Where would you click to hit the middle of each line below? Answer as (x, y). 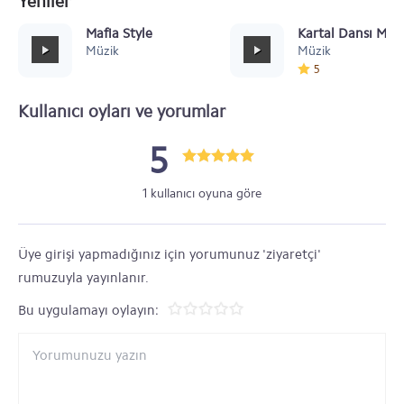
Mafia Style (119, 33)
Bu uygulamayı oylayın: (88, 310)
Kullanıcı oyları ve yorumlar (122, 111)
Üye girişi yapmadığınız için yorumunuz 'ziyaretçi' (169, 254)
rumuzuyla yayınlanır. (83, 278)
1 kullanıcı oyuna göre (202, 193)
